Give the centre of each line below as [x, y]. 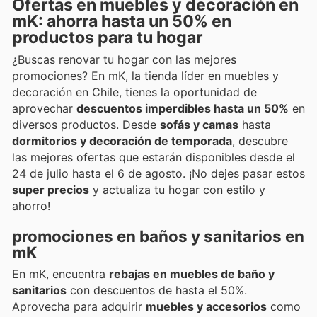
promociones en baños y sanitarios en [158, 236]
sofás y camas [199, 124]
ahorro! [31, 206]
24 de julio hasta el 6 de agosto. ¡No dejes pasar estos [158, 173]
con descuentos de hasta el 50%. [157, 290]
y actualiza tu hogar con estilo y [177, 189]
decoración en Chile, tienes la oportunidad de [134, 92]
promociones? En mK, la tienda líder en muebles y [145, 75]
